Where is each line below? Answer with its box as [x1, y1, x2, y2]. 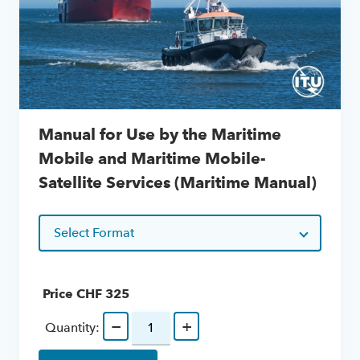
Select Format [54, 224, 134, 240]
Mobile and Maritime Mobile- [39, 148, 266, 168]
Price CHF [43, 285, 102, 301]
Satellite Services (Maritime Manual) [39, 172, 317, 192]
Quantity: [45, 319, 100, 335]
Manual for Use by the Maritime [39, 124, 281, 144]
